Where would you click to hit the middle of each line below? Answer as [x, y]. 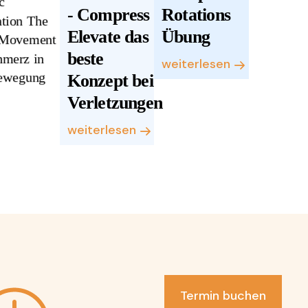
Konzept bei [110, 81]
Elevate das [108, 37]
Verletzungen [115, 103]
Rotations [196, 15]
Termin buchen [223, 296]
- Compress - [113, 15]
